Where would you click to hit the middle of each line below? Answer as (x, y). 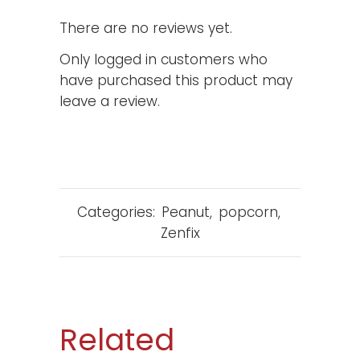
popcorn (248, 212)
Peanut (186, 212)
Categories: (118, 212)
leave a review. (110, 101)
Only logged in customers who (164, 59)
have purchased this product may (176, 80)
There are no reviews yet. (146, 28)
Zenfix (180, 233)
